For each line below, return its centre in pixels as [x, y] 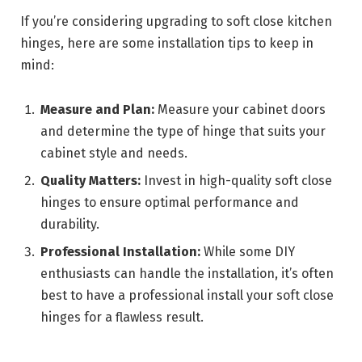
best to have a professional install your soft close [187, 296]
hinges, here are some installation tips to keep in [167, 43]
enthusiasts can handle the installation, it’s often [187, 274]
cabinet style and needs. [114, 154]
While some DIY [248, 252]
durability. [70, 225]
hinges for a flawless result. [122, 318]
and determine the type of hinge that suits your [183, 132]
